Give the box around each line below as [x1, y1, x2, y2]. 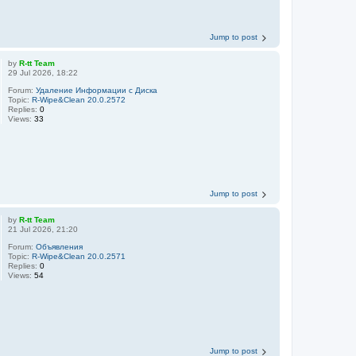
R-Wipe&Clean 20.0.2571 [32, 252, 126, 261]
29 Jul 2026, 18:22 [8, 68, 79, 77]
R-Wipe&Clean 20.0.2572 [32, 95, 126, 104]
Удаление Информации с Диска [36, 85, 158, 95]
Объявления [36, 242, 83, 251]
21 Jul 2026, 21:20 [8, 225, 79, 234]
